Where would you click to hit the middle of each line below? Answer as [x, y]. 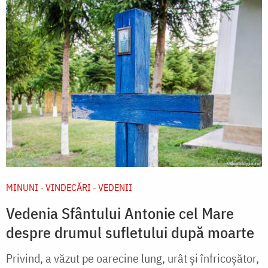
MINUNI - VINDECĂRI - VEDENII [69, 188]
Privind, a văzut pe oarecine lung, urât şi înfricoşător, [133, 258]
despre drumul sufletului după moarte [130, 232]
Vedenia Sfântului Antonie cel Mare [120, 213]
